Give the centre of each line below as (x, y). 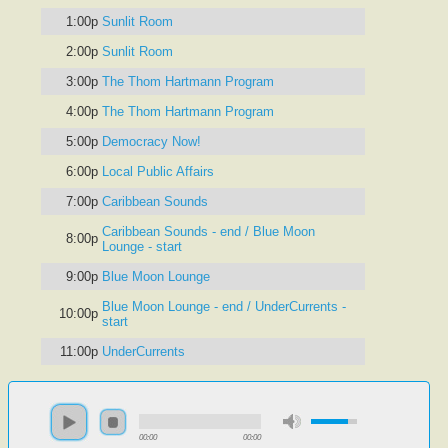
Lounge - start (142, 246)
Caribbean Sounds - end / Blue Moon (208, 231)
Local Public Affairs (158, 171)
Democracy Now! (151, 141)
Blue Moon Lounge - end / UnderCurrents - (224, 306)
